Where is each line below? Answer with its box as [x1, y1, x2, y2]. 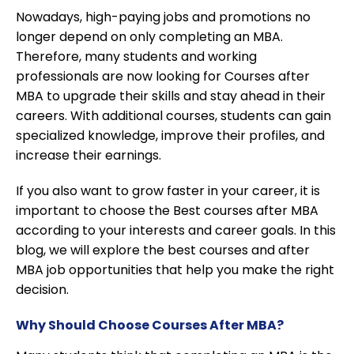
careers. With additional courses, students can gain [16, 107, 331, 126]
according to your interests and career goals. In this [16, 221, 336, 240]
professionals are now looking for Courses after [16, 67, 310, 86]
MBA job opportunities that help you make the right [16, 261, 334, 280]
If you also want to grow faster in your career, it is [16, 182, 320, 201]
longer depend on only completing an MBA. [16, 28, 283, 47]
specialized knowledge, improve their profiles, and [16, 126, 325, 145]
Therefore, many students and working [16, 47, 257, 66]
